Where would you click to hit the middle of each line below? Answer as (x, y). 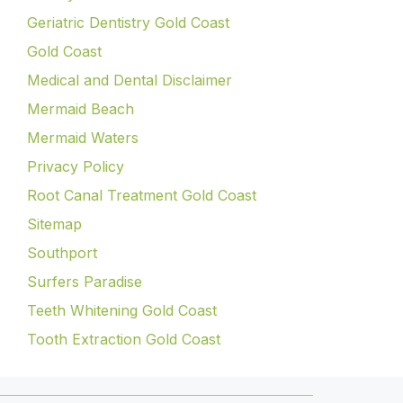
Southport (62, 252)
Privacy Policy (76, 166)
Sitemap (54, 224)
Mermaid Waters (83, 137)
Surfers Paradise (85, 281)
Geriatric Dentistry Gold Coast (128, 22)
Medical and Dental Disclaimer (130, 80)
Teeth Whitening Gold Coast (122, 310)
